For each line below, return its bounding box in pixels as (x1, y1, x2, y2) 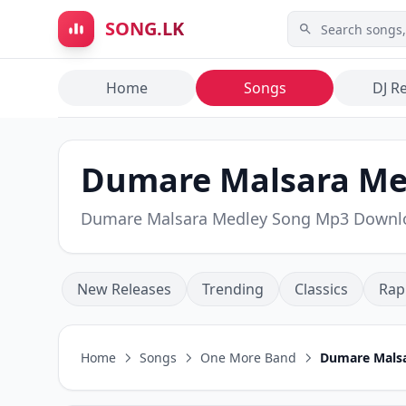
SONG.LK (105, 16, 184, 41)
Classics (295, 279, 348, 299)
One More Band (200, 349, 296, 366)
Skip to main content (22, 15, 164, 35)
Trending (202, 279, 264, 299)
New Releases (77, 279, 171, 299)
